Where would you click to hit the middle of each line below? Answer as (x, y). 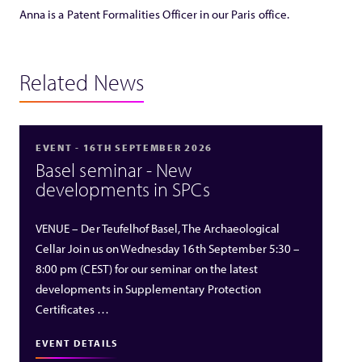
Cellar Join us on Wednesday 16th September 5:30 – (168, 248)
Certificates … (72, 309)
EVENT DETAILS (77, 343)
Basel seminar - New (114, 169)
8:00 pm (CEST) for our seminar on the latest (147, 268)
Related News (82, 82)
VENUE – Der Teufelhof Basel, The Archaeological (158, 228)
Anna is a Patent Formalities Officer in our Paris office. (154, 14)
